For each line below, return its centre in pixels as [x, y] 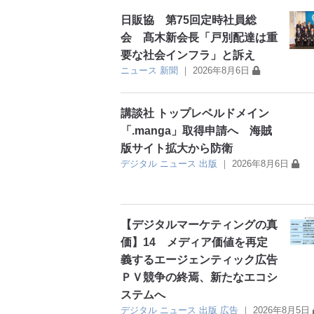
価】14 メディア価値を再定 [194, 242]
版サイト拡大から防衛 [177, 149]
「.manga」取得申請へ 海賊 [196, 131]
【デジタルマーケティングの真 [199, 224]
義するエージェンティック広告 [199, 259]
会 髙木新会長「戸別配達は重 [199, 38]
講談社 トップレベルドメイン [195, 114]
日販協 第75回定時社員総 [189, 20]
